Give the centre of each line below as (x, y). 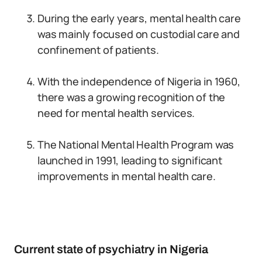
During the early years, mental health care (139, 18)
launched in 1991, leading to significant (130, 160)
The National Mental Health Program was (136, 144)
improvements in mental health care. (127, 176)
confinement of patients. (98, 50)
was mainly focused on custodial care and (139, 34)
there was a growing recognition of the (132, 97)
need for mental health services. (116, 113)
